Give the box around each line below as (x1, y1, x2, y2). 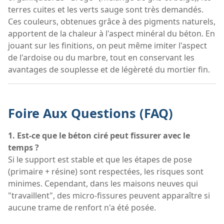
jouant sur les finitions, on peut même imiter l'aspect (8, 39, 207, 51)
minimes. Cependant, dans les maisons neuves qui (8, 178, 198, 189)
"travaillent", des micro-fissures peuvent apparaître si (8, 190, 210, 201)
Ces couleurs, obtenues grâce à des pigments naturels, (8, 15, 215, 27)
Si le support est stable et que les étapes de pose (8, 154, 192, 165)
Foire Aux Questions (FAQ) (8, 104, 173, 122)
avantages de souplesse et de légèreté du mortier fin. (8, 63, 210, 75)
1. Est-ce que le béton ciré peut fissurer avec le (8, 130, 190, 141)
